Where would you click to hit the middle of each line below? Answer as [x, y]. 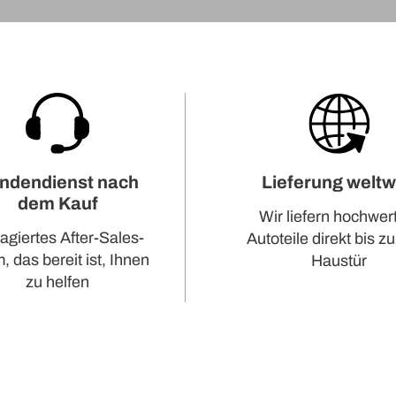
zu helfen [58, 282]
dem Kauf [57, 203]
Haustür [339, 260]
